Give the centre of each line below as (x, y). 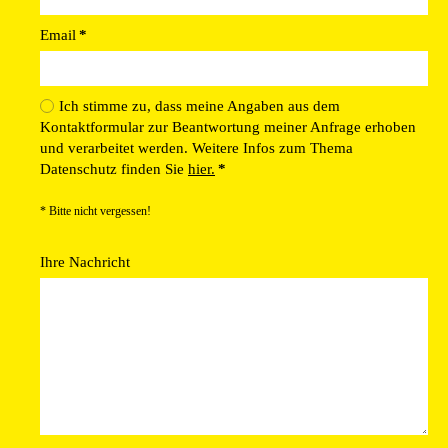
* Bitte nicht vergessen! (95, 211)
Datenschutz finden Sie (114, 169)
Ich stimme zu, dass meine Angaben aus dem (199, 106)
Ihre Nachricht (85, 262)
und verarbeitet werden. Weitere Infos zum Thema (196, 148)
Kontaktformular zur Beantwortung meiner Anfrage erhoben (228, 127)
